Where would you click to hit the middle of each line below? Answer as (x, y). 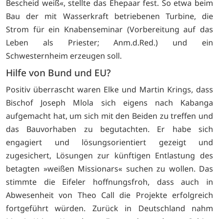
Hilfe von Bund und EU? (58, 73)
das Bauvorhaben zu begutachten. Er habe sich (109, 129)
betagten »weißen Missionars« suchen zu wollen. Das (109, 168)
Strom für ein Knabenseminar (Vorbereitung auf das (109, 29)
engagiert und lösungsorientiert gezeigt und (109, 142)
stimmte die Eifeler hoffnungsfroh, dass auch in (109, 182)
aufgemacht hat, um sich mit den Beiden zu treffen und (109, 116)
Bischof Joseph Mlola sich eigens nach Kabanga (109, 102)
